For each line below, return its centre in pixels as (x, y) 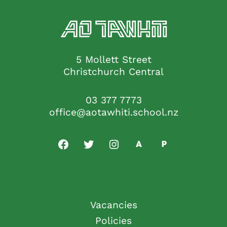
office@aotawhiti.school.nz (113, 112)
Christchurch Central (113, 71)
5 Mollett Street (113, 59)
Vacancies (113, 205)
